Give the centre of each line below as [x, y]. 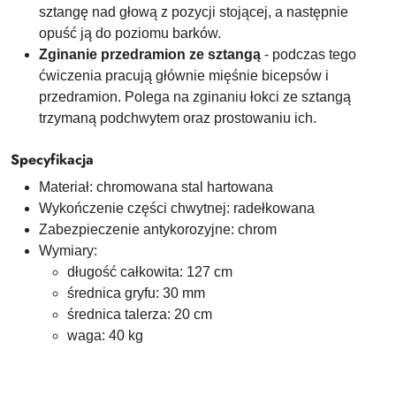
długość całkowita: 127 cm [150, 272]
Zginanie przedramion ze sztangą [150, 54]
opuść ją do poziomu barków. [130, 33]
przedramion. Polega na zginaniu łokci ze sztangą [195, 97]
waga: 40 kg [105, 335]
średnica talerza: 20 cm [140, 314]
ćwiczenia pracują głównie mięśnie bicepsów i [184, 76]
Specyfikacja [52, 160]
